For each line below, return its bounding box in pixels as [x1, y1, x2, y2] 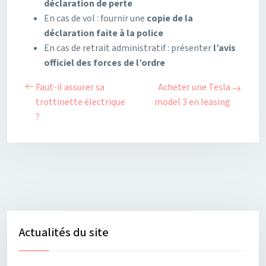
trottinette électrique [36, 96, 125, 109]
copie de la [147, 12, 193, 25]
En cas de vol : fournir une [44, 12, 147, 25]
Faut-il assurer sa [36, 81, 104, 94]
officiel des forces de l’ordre [44, 56, 165, 69]
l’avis [213, 42, 236, 55]
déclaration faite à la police [44, 27, 163, 40]
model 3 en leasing [154, 96, 230, 109]
